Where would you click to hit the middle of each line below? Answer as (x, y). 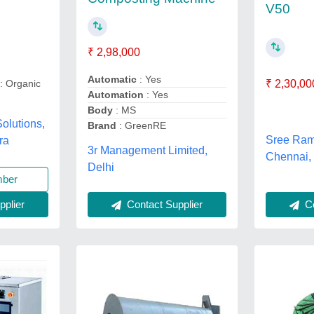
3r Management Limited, (147, 150)
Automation (115, 94)
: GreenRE (141, 125)
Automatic (112, 79)
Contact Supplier (163, 204)
